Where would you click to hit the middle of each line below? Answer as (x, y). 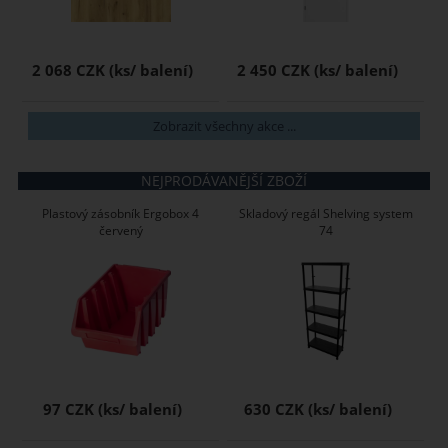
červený (120, 230)
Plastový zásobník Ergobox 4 (121, 213)
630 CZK (273, 409)
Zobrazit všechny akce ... (224, 125)
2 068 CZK (69, 70)
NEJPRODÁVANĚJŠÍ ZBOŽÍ (224, 180)
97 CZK (69, 409)
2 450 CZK (274, 70)
